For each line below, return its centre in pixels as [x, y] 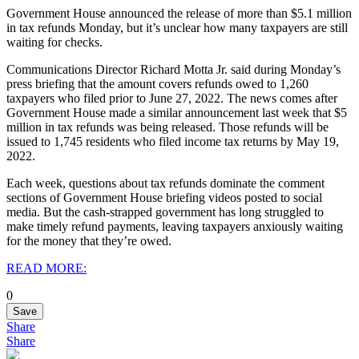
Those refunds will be [274, 127]
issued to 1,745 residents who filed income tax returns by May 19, [173, 141]
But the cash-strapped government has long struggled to [184, 212]
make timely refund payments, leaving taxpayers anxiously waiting [175, 226]
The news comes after [282, 98]
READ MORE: [46, 268]
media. [25, 212]
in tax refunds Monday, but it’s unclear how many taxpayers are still [177, 27]
